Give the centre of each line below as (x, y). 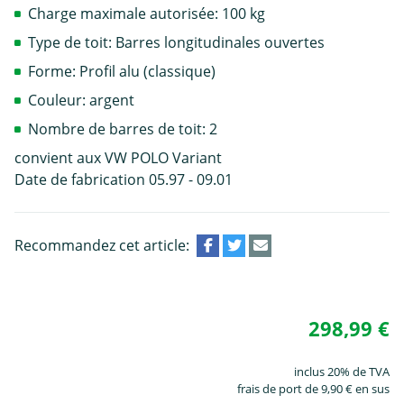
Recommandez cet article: (102, 245)
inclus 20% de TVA (342, 371)
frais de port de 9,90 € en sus (313, 388)
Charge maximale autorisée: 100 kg (147, 13)
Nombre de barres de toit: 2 (123, 129)
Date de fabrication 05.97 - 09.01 (124, 179)
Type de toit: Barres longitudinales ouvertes (176, 42)
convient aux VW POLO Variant (118, 157)
